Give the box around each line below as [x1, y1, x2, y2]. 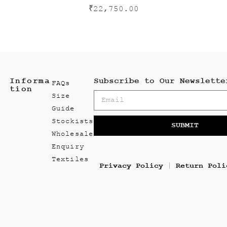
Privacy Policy [99, 161, 164, 170]
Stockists [52, 117, 93, 125]
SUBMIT [171, 121, 199, 130]
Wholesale [52, 129, 93, 138]
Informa [9, 76, 51, 86]
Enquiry [52, 142, 84, 150]
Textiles [52, 155, 89, 163]
